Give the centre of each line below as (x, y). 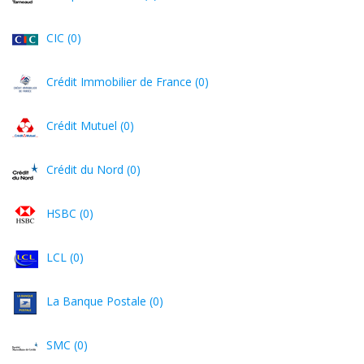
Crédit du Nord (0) (93, 169)
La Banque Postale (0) (105, 301)
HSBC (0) (70, 213)
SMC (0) (67, 345)
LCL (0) (65, 257)
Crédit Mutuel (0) (90, 126)
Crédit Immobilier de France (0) (128, 82)
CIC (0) (64, 38)
